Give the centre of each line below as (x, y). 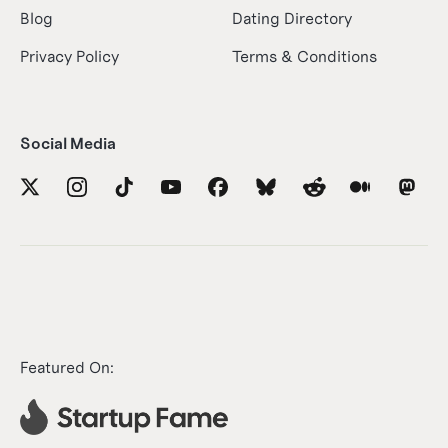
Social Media (68, 143)
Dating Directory (292, 18)
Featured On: (67, 367)
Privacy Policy (69, 56)
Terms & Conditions (304, 56)
